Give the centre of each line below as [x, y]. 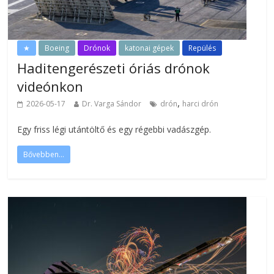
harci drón [201, 104]
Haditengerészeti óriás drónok [114, 68]
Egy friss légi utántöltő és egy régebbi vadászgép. [114, 129]
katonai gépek [150, 48]
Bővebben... [44, 154]
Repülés [202, 48]
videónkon [50, 86]
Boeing [57, 48]
